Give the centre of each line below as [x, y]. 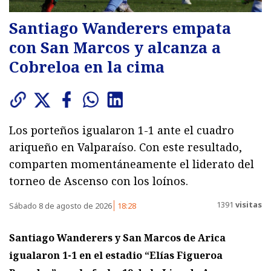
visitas [248, 204]
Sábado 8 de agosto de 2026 [61, 206]
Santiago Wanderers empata [120, 28]
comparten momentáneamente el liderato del [132, 164]
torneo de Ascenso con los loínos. [99, 181]
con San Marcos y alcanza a [115, 47]
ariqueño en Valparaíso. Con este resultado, [126, 147]
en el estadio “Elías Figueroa [151, 256]
